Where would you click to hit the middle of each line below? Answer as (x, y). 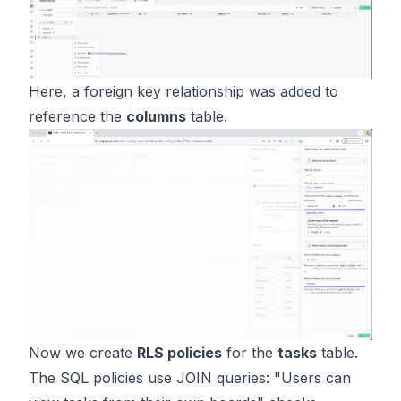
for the (250, 352)
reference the (77, 116)
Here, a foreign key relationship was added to (183, 91)
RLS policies (179, 352)
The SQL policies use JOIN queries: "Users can (190, 377)
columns (156, 116)
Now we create (83, 352)
